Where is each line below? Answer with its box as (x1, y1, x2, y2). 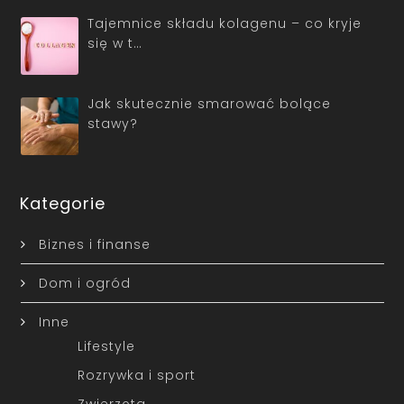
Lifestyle (77, 337, 135, 356)
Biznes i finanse (38, 235, 151, 254)
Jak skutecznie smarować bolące (87, 94, 331, 113)
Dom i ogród (38, 274, 131, 293)
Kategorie (20, 192, 106, 216)
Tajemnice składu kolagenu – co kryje (87, 14, 362, 32)
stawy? (87, 114, 138, 133)
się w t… (87, 33, 142, 52)
